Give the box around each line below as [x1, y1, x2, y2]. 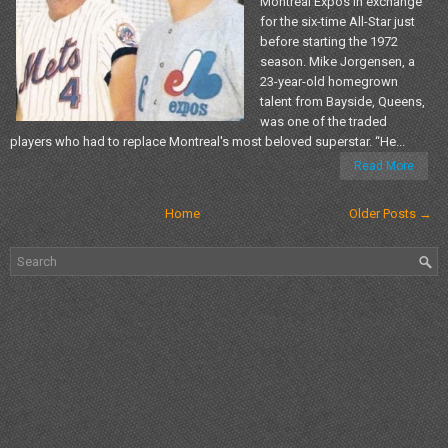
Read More [354, 158, 414, 173]
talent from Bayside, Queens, [260, 93, 425, 109]
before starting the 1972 [260, 33, 398, 49]
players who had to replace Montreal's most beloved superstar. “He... [10, 133, 405, 149]
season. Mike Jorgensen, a [260, 53, 415, 69]
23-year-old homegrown [260, 73, 398, 89]
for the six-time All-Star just [260, 13, 415, 29]
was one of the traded [260, 113, 387, 129]
